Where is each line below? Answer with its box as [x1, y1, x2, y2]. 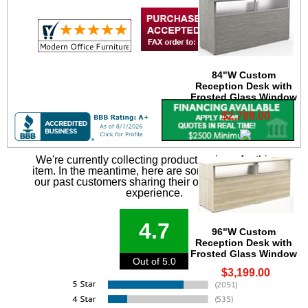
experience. [125, 187, 183, 199]
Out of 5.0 [132, 256, 176, 267]
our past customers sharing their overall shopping [34, 176, 274, 188]
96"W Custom [212, 225, 276, 237]
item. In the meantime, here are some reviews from [32, 165, 276, 177]
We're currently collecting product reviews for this [35, 154, 273, 166]
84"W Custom [212, 69, 276, 80]
